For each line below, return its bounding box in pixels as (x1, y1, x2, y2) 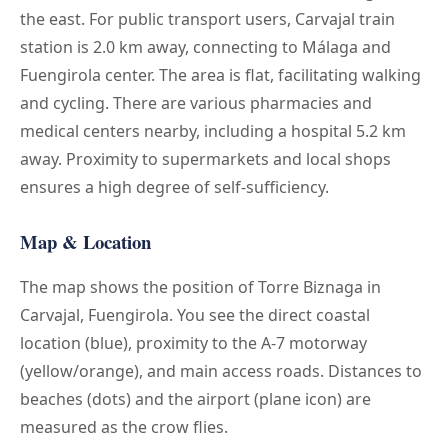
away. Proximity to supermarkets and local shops (20, 147, 391, 170)
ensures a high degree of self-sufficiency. (20, 175, 329, 198)
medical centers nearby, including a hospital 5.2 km (20, 119, 406, 142)
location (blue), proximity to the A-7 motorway (20, 331, 367, 354)
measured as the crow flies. (20, 415, 228, 438)
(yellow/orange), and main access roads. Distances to (20, 359, 422, 382)
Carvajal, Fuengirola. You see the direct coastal (20, 303, 370, 326)
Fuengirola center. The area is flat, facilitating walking (20, 63, 421, 86)
